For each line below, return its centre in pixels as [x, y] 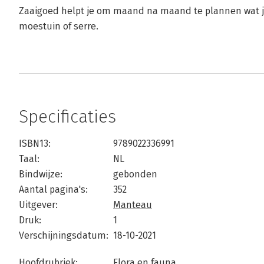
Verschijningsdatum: [64, 235]
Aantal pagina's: [53, 189]
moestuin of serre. [59, 26]
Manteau [133, 205]
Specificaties [67, 117]
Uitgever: [38, 205]
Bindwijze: [41, 174]
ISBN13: [35, 143]
